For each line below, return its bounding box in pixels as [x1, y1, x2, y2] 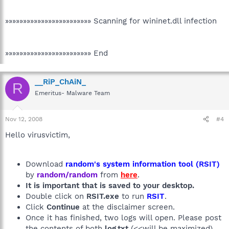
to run [119, 192, 147, 201]
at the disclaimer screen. [80, 202, 175, 212]
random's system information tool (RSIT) [65, 159, 220, 169]
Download [26, 159, 65, 169]
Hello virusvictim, [5, 130, 70, 140]
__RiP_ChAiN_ [35, 77, 86, 86]
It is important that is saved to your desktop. [26, 181, 194, 190]
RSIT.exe [86, 192, 119, 201]
